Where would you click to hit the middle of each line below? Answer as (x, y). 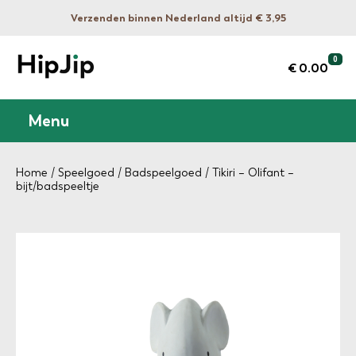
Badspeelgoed (163, 173)
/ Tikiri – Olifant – (248, 173)
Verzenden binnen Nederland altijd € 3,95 (178, 18)
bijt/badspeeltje (58, 186)
